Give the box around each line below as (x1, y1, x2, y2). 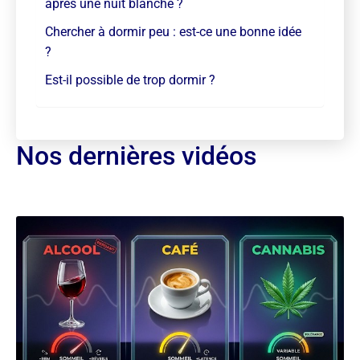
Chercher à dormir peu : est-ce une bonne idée (45, 24, 301, 39)
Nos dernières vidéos (16, 141, 256, 171)
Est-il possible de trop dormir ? (45, 72, 215, 88)
